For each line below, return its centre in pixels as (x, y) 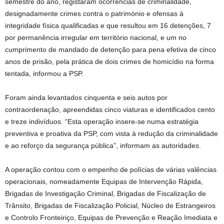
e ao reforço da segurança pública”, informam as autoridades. (103, 146)
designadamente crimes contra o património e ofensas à (94, 14)
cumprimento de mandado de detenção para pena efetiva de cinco (110, 50)
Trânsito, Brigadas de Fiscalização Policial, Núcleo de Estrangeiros (110, 206)
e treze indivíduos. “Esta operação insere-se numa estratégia (102, 122)
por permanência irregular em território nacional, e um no (96, 38)
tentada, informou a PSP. (44, 74)
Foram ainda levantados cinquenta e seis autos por (86, 98)
